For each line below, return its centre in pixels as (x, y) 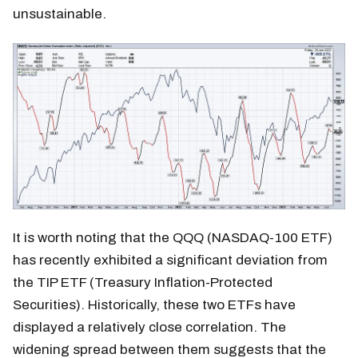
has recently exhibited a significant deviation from (170, 260)
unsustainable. (60, 14)
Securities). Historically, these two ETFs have (154, 304)
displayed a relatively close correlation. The (149, 327)
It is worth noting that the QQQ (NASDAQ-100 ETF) (173, 237)
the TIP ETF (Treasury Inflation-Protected (143, 282)
